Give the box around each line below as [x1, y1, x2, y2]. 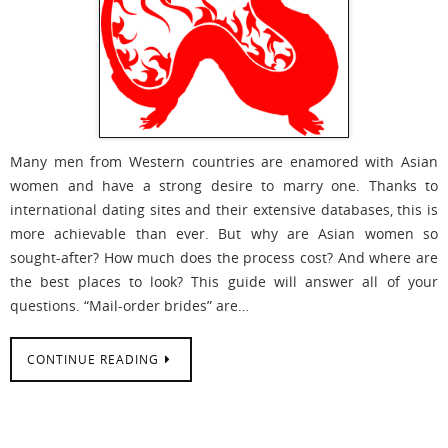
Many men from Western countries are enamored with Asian [10, 152, 438, 172]
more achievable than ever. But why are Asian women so [10, 224, 438, 244]
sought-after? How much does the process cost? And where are [10, 248, 438, 268]
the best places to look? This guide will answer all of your [10, 272, 438, 292]
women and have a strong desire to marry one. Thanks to [10, 176, 438, 196]
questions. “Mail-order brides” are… [10, 296, 249, 316]
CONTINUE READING [27, 352, 159, 368]
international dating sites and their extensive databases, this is [10, 200, 438, 220]
